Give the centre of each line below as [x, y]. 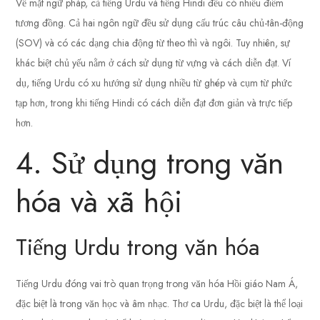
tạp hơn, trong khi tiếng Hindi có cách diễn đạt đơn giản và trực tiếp [154, 103]
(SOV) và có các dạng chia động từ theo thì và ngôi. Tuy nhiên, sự [153, 43]
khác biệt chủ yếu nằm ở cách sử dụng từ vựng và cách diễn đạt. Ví [154, 63]
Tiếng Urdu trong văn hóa [138, 247]
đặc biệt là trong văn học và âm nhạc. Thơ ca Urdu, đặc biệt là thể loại [160, 304]
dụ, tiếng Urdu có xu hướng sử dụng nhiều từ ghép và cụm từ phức [154, 83]
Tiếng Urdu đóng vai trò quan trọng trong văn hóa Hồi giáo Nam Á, [157, 284]
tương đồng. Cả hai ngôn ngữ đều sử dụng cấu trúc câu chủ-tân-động [160, 23]
